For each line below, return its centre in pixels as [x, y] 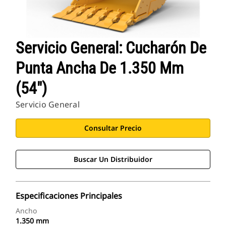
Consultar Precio [113, 128]
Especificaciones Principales [69, 196]
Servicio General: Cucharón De [111, 48]
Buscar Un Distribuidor [113, 159]
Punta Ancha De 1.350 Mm [100, 68]
